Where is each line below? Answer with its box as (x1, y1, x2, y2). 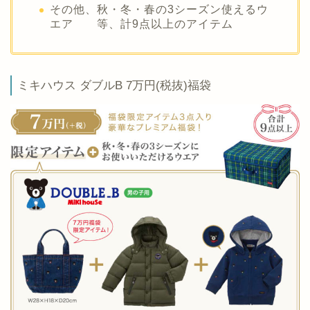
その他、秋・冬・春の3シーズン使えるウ (50, 3, 268, 15)
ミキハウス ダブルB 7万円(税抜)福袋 (17, 79, 211, 92)
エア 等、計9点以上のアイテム (50, 18, 233, 30)
